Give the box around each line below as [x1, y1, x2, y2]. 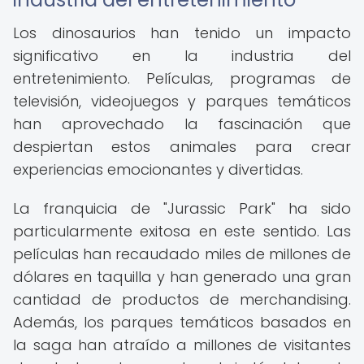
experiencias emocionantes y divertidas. [13, 159, 303, 180]
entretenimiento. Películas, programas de [13, 68, 351, 89]
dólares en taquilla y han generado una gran [13, 266, 351, 287]
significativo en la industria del [13, 45, 351, 66]
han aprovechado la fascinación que [13, 114, 351, 134]
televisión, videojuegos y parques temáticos [13, 91, 351, 111]
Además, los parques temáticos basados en [13, 312, 351, 332]
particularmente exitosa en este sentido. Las [13, 221, 351, 241]
